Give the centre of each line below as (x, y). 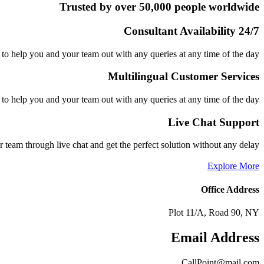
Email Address (215, 237)
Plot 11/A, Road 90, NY (214, 212)
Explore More (233, 166)
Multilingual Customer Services (184, 77)
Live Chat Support (214, 122)
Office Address (230, 189)
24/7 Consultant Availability (249, 31)
